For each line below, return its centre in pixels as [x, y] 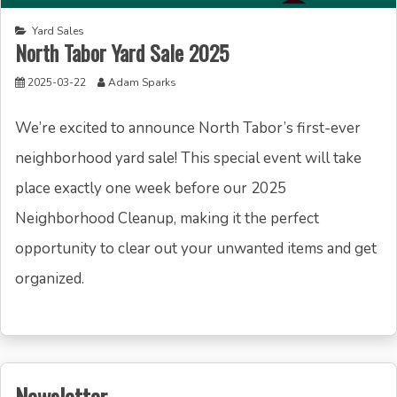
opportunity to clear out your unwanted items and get [196, 249]
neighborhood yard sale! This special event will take [188, 159]
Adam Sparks [142, 82]
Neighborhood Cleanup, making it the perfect [167, 219]
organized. [50, 279]
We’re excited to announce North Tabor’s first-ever [188, 128]
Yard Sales [58, 31]
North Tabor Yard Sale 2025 [122, 52]
